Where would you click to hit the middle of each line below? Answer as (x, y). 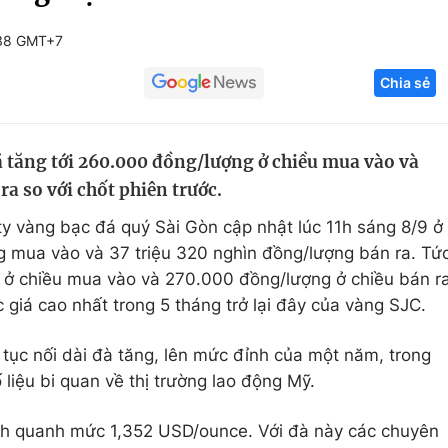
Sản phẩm (362, 173)
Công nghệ (366, 97)
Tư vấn (349, 249)
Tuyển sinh (119, 135)
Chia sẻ (405, 82)
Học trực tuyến (135, 173)
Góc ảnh (375, 24)
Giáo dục (112, 97)
